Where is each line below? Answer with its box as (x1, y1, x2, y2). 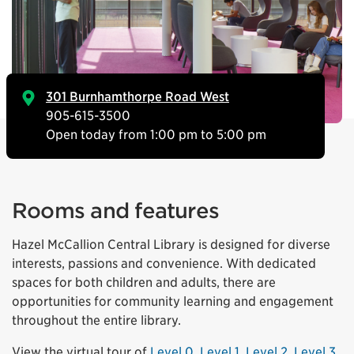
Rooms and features (12, 198, 220, 223)
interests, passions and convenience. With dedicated (12, 255, 316, 271)
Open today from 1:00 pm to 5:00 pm (46, 126, 266, 142)
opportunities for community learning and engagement (12, 293, 333, 309)
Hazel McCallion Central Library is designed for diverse (12, 236, 330, 252)
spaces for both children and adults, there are (12, 274, 276, 290)
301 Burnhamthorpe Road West (46, 88, 229, 104)
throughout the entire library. (12, 312, 181, 328)
